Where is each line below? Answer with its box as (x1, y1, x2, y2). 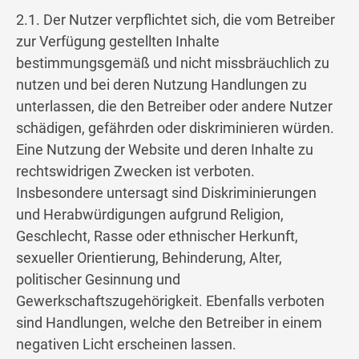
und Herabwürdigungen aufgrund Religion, (16, 206, 284, 224)
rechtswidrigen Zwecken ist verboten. (16, 163, 255, 180)
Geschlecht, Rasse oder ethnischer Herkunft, (16, 228, 298, 245)
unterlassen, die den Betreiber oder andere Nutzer (16, 98, 333, 115)
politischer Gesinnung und (16, 271, 180, 288)
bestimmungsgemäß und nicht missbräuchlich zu (16, 54, 329, 72)
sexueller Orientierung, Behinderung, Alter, (16, 249, 282, 267)
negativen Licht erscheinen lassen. (16, 336, 236, 353)
